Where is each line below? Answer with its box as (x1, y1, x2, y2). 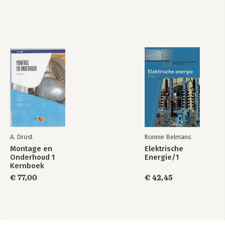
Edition (145, 5, 169, 15)
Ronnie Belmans (145, 133, 191, 141)
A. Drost (10, 133, 33, 141)
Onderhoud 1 (10, 152, 55, 162)
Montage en (10, 144, 52, 153)
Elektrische (145, 144, 183, 153)
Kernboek (10, 161, 44, 170)
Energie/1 (145, 152, 179, 162)
